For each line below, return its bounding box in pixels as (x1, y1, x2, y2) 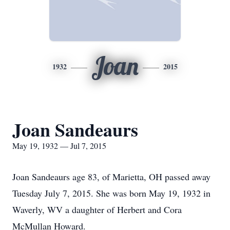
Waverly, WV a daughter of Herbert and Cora (12, 203, 182, 216)
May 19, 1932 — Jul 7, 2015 (12, 140, 106, 151)
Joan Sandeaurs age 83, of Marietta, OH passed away (12, 170, 210, 183)
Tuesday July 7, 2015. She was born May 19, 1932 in (12, 187, 210, 199)
